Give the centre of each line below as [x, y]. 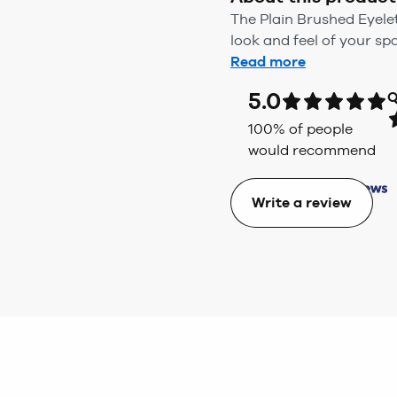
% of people [313, 129]
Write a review [302, 202]
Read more [268, 62]
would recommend [312, 150]
